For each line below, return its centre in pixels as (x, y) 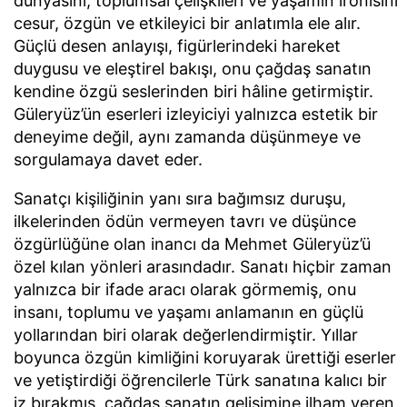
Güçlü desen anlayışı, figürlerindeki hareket (177, 45)
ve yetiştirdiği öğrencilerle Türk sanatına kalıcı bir (200, 381)
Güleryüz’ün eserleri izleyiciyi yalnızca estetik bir (196, 114)
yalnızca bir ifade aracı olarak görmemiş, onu (185, 290)
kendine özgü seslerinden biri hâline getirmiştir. (194, 91)
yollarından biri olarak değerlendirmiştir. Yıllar (186, 335)
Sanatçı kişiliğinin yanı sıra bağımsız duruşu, (180, 199)
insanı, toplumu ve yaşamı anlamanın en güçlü (189, 313)
